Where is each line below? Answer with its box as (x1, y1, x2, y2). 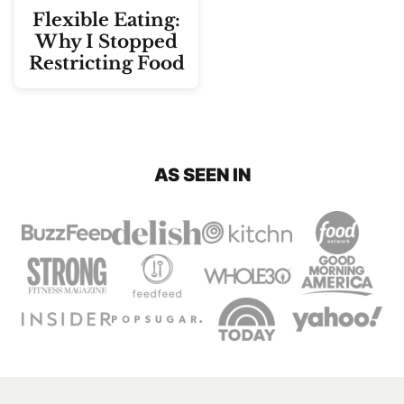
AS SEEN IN (153, 164, 251, 186)
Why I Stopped (35, 31, 178, 52)
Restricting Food (28, 52, 185, 74)
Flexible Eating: (32, 9, 180, 31)
